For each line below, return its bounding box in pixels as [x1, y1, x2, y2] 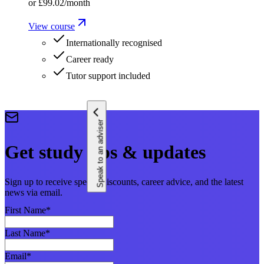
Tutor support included [66, 71, 150, 81]
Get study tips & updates [5, 141, 206, 163]
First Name [5, 205, 46, 216]
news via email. [5, 187, 62, 198]
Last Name [5, 228, 45, 239]
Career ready [66, 54, 114, 65]
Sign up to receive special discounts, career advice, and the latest [5, 177, 243, 187]
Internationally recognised [66, 38, 162, 48]
